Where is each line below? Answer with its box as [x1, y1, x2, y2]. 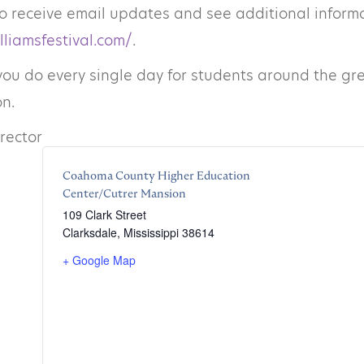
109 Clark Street [63, 206, 146, 223]
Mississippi [123, 224, 179, 240]
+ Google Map [63, 252, 136, 268]
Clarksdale [63, 224, 117, 240]
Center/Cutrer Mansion [63, 186, 186, 201]
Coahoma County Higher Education [63, 168, 250, 183]
